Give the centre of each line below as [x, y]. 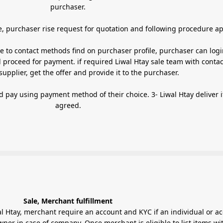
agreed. [68, 105]
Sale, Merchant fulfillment [68, 201]
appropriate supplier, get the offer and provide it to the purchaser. [147, 72]
